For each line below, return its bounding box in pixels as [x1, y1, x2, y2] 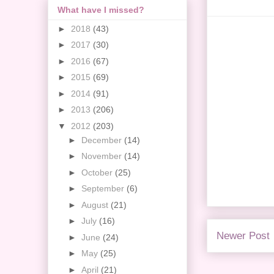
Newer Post [217, 229, 270, 242]
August [81, 199, 111, 210]
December [81, 135, 124, 145]
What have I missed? [57, 4, 144, 15]
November [81, 151, 124, 161]
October [81, 167, 115, 177]
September [81, 183, 127, 194]
